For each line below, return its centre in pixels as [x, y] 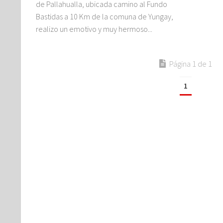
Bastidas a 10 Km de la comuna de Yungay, [105, 17]
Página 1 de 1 [190, 64]
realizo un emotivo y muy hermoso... [94, 29]
